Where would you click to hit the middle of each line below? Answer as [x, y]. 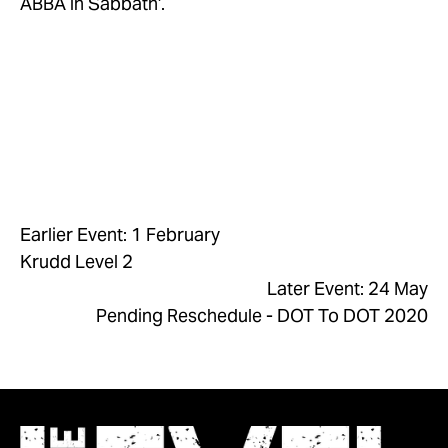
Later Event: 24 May [347, 288]
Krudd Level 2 [76, 261]
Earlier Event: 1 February [120, 234]
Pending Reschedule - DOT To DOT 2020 [262, 315]
